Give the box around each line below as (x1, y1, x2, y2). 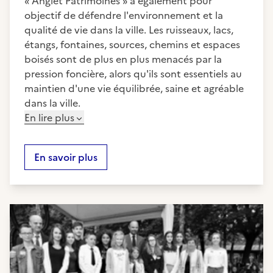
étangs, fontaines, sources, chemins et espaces (24, 37, 240, 52)
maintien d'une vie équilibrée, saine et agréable (24, 81, 244, 96)
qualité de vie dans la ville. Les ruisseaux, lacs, (24, 23, 233, 37)
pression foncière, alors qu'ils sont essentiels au (24, 66, 242, 81)
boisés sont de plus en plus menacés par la (24, 52, 222, 66)
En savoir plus (34, 150, 97, 165)
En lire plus (24, 110, 74, 125)
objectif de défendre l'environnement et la (24, 8, 223, 23)
